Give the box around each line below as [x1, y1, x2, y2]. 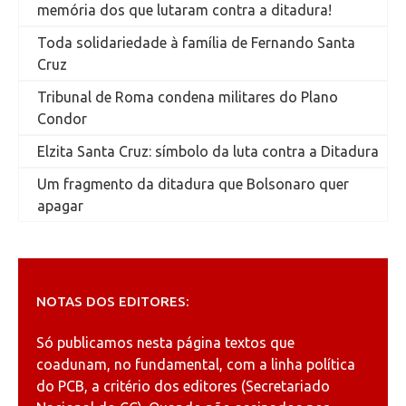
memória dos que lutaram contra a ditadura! [37, 2, 332, 19]
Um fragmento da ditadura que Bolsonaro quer [37, 176, 349, 193]
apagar [37, 198, 83, 215]
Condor [37, 111, 87, 128]
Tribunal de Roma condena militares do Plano [37, 89, 338, 106]
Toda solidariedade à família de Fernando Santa [37, 34, 355, 52]
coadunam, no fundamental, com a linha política [36, 356, 355, 373]
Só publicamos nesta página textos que [36, 334, 295, 352]
